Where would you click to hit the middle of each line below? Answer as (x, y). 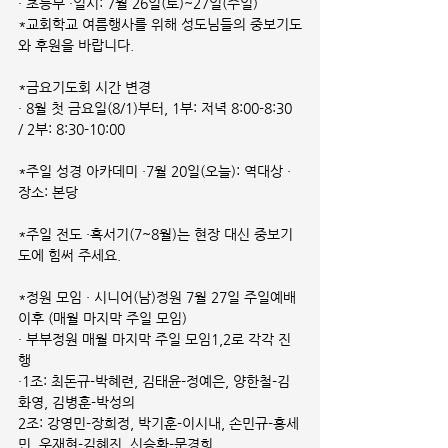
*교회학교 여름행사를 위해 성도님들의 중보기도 (160, 24)
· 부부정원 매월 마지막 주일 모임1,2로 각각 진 (154, 339)
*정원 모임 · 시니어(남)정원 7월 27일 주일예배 (159, 297)
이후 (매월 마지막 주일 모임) (102, 318)
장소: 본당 (48, 192)
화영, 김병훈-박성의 (76, 402)
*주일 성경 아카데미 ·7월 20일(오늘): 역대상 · (154, 171)
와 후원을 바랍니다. (76, 45)
